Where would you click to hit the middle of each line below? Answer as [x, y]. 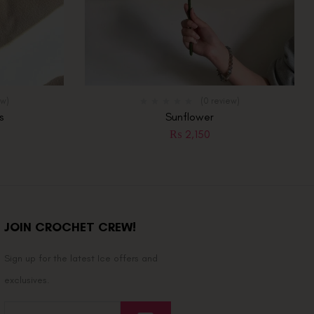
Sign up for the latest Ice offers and [81, 259]
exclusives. [27, 280]
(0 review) [220, 101]
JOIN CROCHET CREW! [70, 227]
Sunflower [190, 117]
